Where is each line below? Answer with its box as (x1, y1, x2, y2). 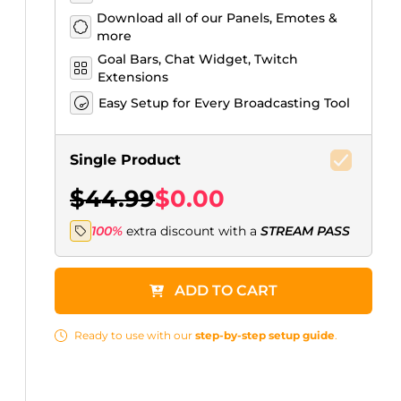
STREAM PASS (260, 223, 350, 239)
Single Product (70, 151, 181, 168)
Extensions (97, 69, 168, 85)
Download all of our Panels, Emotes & (97, 10, 338, 26)
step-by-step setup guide (195, 328, 335, 342)
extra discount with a (126, 223, 260, 239)
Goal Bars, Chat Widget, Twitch (97, 51, 298, 67)
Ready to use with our (74, 328, 195, 342)
